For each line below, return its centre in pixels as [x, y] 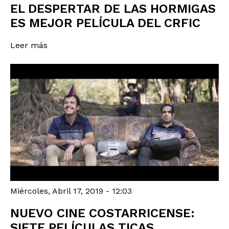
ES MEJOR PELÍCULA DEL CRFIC [105, 23]
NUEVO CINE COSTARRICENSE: [102, 213]
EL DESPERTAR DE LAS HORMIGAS [113, 9]
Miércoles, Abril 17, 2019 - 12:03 [71, 191]
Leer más [29, 45]
